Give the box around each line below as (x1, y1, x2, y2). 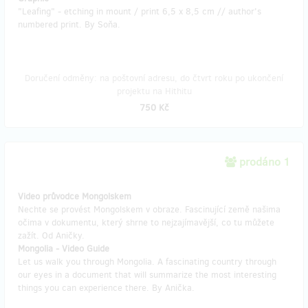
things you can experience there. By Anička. (18, 282, 195, 294)
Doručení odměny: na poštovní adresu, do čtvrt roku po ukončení (25, 72, 283, 84)
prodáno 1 (239, 155, 290, 169)
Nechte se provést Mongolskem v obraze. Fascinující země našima (18, 203, 280, 215)
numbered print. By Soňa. (18, 19, 120, 30)
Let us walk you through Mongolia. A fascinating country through (18, 256, 276, 267)
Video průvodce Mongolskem (18, 190, 131, 202)
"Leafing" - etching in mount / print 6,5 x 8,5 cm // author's (18, 5, 261, 17)
